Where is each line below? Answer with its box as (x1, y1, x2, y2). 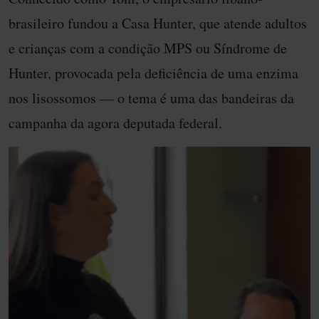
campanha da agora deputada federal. (9, 113, 222, 132)
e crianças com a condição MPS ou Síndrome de (9, 38, 287, 58)
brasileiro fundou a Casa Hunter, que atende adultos (9, 13, 307, 33)
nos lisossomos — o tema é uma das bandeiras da (9, 88, 294, 108)
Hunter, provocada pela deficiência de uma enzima (9, 63, 298, 83)
